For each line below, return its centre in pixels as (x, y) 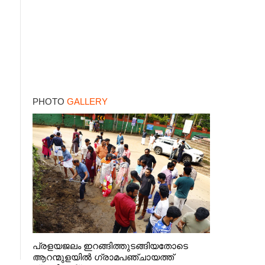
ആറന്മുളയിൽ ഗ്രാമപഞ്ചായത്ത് (103, 257)
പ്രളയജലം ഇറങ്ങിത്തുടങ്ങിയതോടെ (110, 246)
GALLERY (87, 101)
